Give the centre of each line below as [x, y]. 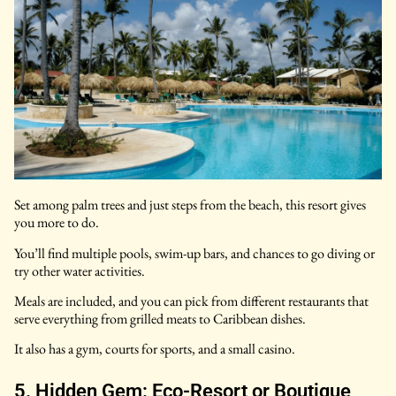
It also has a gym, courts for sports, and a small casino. [155, 349]
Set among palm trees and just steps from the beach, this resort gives [190, 205]
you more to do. [57, 223]
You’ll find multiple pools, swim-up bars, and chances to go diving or [194, 253]
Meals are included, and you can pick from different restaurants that [191, 301]
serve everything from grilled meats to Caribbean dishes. [160, 319]
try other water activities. [80, 270]
